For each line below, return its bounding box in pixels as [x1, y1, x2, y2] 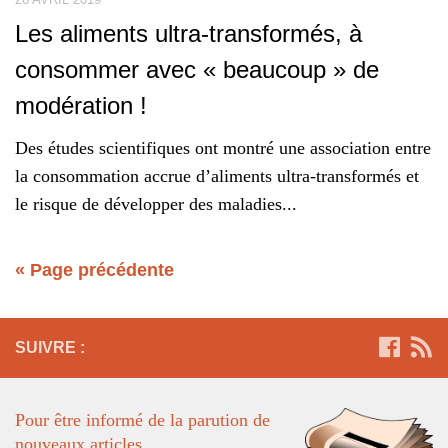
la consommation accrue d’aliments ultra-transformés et [15, 165, 419, 186]
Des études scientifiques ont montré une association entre [15, 137, 431, 158]
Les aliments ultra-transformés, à [15, 19, 362, 47]
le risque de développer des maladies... [15, 193, 297, 214]
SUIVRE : [15, 338, 85, 356]
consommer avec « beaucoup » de [15, 55, 379, 83]
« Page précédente [15, 259, 174, 280]
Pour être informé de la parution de [15, 409, 270, 430]
